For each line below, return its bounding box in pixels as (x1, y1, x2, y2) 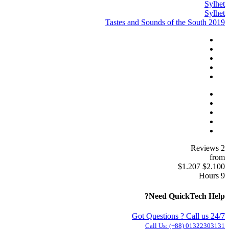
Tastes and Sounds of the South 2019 (105, 18, 225, 27)
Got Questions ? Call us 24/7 (132, 211, 225, 220)
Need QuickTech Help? (149, 191, 225, 200)
